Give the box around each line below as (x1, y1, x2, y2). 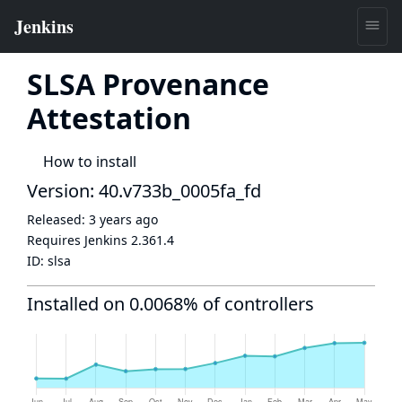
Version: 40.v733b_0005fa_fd (27, 179, 261, 203)
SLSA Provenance (27, 65, 269, 103)
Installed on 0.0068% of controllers (27, 292, 314, 316)
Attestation (27, 99, 191, 137)
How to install (43, 152, 136, 171)
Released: (27, 211, 89, 228)
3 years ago (89, 211, 158, 228)
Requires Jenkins (27, 232, 131, 249)
